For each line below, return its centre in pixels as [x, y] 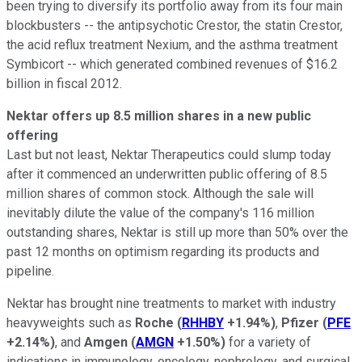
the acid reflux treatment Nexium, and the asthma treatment [172, 44]
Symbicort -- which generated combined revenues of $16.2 [172, 64]
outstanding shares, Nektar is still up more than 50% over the [177, 232]
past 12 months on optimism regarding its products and [163, 251]
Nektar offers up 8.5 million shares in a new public [159, 116]
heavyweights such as [71, 322]
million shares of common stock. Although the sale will [160, 193]
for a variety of [268, 342]
